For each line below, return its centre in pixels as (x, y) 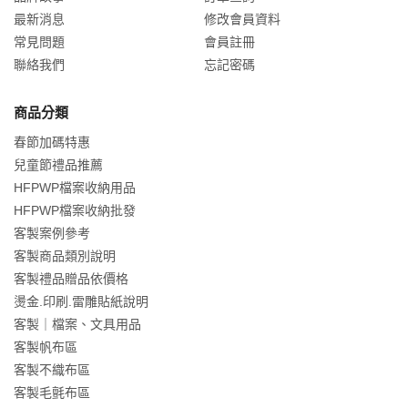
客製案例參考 (52, 233)
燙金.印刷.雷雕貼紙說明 (81, 301)
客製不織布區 (52, 369)
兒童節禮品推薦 (58, 164)
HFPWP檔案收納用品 (75, 187)
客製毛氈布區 (52, 392)
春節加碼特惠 (52, 142)
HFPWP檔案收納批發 (75, 210)
